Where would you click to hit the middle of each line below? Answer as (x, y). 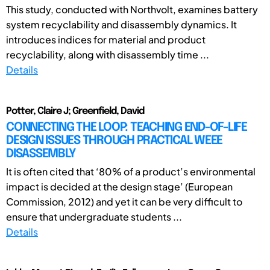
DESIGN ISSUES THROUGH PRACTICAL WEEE (114, 140)
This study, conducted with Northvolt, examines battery (132, 9)
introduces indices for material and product (106, 39)
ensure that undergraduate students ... (94, 216)
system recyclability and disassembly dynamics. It (121, 24)
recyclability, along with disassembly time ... (108, 54)
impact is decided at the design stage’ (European (119, 186)
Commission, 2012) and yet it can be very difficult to (124, 201)
